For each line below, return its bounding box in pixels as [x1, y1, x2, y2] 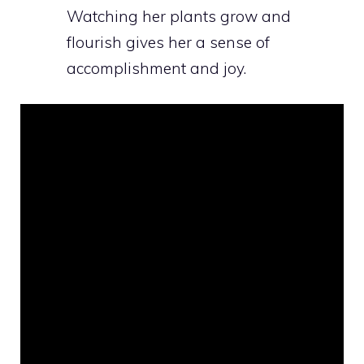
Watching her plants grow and [67, 6, 291, 26]
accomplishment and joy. [67, 58, 246, 78]
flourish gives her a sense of [67, 32, 270, 52]
